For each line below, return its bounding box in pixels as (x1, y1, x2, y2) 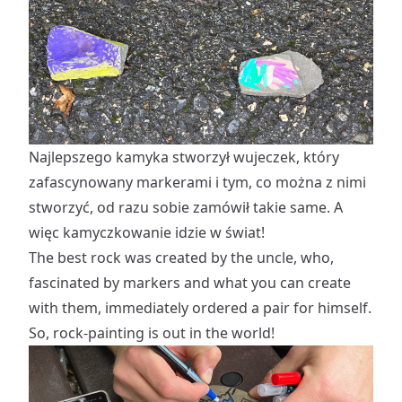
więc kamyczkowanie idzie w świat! (29, 222, 265, 242)
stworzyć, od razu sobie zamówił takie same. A (29, 197, 343, 217)
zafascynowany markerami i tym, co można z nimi (29, 171, 366, 192)
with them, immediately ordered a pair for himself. (29, 297, 371, 318)
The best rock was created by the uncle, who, (29, 247, 334, 267)
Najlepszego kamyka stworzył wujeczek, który (29, 146, 339, 167)
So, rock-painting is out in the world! (29, 322, 275, 343)
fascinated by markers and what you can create (29, 272, 351, 293)
